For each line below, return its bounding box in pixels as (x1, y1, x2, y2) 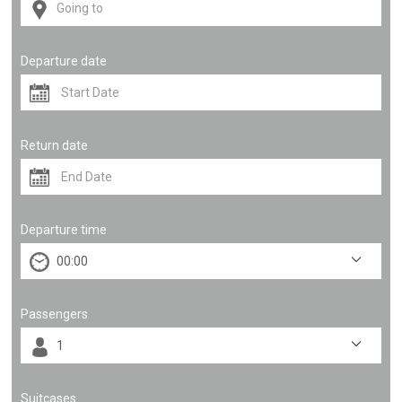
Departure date (21, 54, 108, 68)
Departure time (21, 223, 108, 237)
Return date (21, 138, 89, 153)
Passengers (21, 307, 89, 321)
